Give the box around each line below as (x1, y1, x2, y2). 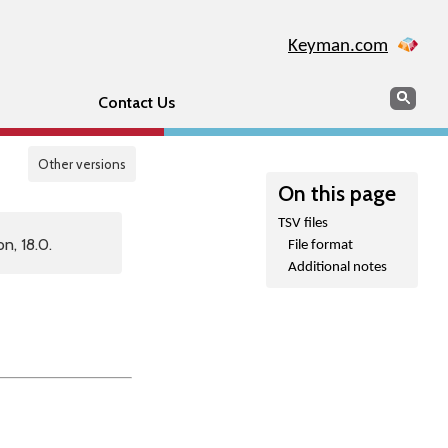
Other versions (38, 156, 126, 172)
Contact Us (97, 93, 175, 112)
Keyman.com (288, 37, 388, 56)
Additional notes (288, 260, 387, 275)
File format (288, 238, 353, 253)
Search (389, 86, 435, 105)
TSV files (278, 216, 328, 231)
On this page (278, 180, 396, 206)
